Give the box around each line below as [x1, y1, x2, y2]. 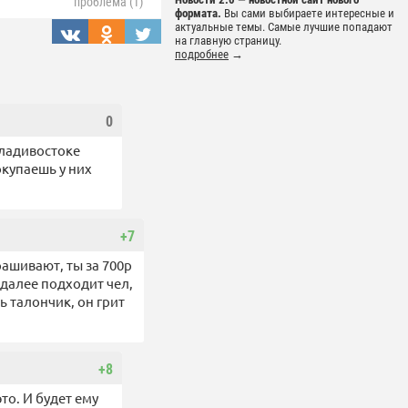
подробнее [175, 47, 229, 62]
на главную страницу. [175, 34, 281, 48]
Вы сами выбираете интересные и [221, 6, 394, 21]
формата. [175, 6, 221, 21]
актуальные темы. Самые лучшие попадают [175, 20, 393, 35]
